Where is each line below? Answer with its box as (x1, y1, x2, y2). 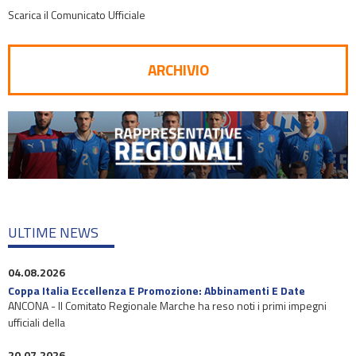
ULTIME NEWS (8, 222, 99, 243)
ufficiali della (8, 314, 65, 331)
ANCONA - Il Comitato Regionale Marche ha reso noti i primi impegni (8, 297, 327, 314)
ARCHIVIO (147, 58, 209, 81)
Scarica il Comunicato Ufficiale (8, 6, 145, 23)
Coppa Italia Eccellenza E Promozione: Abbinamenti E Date (8, 282, 305, 299)
